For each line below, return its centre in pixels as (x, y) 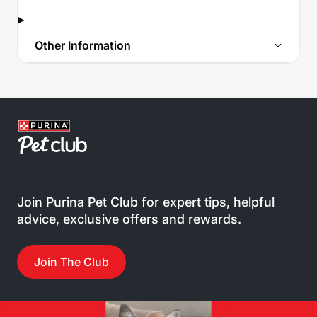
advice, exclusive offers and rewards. (129, 219)
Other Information (83, 45)
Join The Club (71, 262)
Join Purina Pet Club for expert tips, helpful (146, 202)
